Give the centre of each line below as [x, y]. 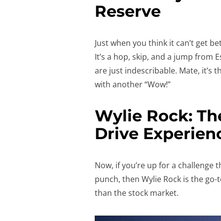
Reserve [128, 11]
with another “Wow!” [133, 85]
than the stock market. [137, 193]
